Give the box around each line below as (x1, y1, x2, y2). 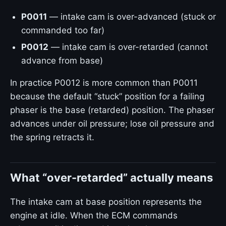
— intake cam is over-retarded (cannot (48, 42, 208, 52)
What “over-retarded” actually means (10, 171, 213, 184)
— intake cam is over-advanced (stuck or (47, 12, 216, 22)
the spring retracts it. (10, 132, 94, 142)
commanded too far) (21, 25, 104, 35)
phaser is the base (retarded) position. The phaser (10, 105, 214, 115)
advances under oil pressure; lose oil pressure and (10, 119, 214, 129)
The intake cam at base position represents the (10, 197, 202, 207)
